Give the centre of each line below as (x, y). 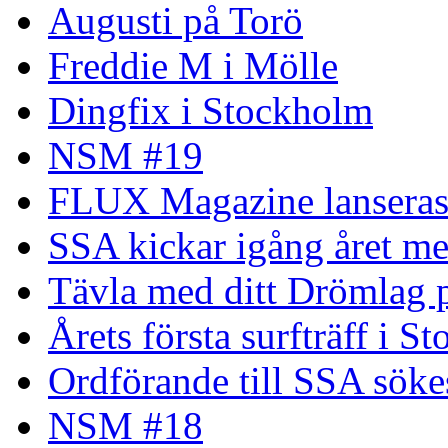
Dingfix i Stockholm (210, 111)
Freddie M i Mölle (193, 66)
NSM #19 (125, 156)
